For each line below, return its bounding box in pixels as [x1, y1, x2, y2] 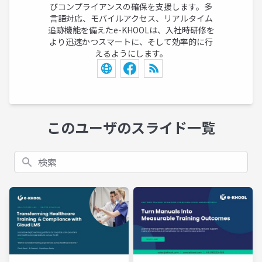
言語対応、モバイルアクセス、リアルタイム [49, 12, 213, 24]
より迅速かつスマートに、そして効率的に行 [49, 36, 213, 47]
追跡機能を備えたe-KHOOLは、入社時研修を [47, 24, 215, 36]
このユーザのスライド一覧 [47, 117, 215, 137]
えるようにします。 [94, 47, 168, 59]
